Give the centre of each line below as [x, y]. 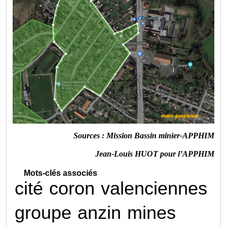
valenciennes [154, 188]
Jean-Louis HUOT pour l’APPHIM [155, 154]
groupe [43, 212]
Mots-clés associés [61, 173]
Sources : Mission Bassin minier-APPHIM [144, 135]
